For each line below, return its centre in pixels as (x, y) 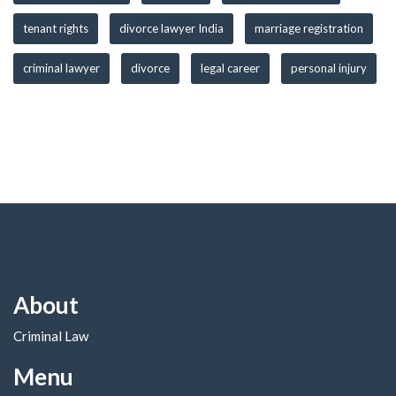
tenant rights (56, 28)
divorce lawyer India (171, 28)
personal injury (329, 68)
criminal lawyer (61, 68)
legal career (230, 68)
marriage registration (309, 28)
